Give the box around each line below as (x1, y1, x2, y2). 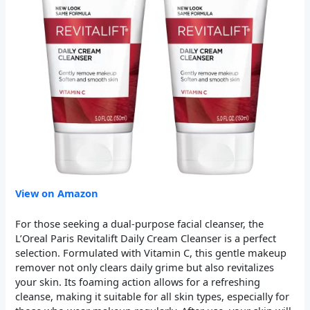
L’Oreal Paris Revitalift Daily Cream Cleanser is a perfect (15, 231, 277, 246)
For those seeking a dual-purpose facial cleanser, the (15, 217, 264, 231)
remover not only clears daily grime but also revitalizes (15, 260, 275, 275)
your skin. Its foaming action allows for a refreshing (15, 275, 261, 289)
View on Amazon (15, 185, 99, 200)
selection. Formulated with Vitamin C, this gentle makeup (15, 246, 287, 260)
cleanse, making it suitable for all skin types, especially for (15, 289, 290, 304)
